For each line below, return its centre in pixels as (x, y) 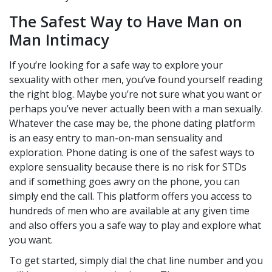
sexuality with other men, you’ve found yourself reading (136, 80)
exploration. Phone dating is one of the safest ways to (132, 152)
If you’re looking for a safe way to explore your (116, 65)
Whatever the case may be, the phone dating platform (132, 123)
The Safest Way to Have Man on (126, 21)
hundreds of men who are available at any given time (129, 211)
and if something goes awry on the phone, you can (124, 182)
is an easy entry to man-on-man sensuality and (116, 138)
